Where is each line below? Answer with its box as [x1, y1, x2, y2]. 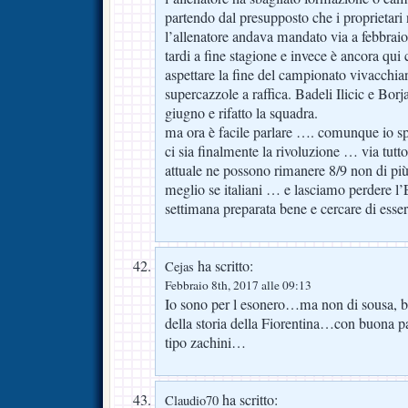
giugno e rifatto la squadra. [165, 103, 318, 124]
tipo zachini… [165, 332, 246, 353]
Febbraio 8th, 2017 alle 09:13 [165, 277, 311, 294]
